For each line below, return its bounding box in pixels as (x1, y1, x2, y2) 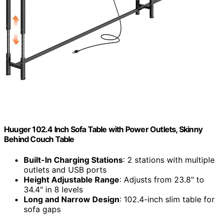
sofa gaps (24, 204, 61, 214)
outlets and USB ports (24, 164, 107, 175)
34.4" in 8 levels (24, 184, 83, 194)
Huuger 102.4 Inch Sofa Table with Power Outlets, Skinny (4, 124, 203, 135)
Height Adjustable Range (24, 174, 119, 184)
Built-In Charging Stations (24, 154, 123, 165)
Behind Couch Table (4, 134, 74, 145)
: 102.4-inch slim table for (119, 194, 215, 204)
